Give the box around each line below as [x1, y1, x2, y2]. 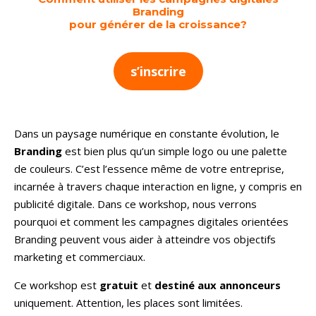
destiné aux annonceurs [154, 278, 281, 293]
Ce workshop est [14, 278, 99, 293]
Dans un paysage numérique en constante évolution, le [14, 126, 279, 141]
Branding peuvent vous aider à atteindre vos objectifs [14, 232, 276, 247]
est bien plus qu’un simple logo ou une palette [62, 144, 287, 159]
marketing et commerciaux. [14, 250, 145, 265]
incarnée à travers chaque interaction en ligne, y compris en [14, 179, 302, 194]
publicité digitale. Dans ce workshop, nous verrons [14, 197, 257, 212]
